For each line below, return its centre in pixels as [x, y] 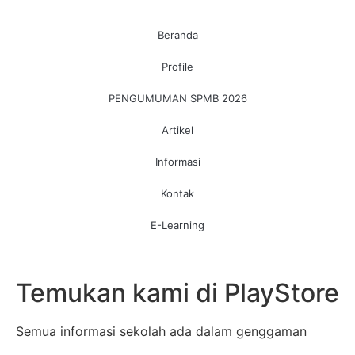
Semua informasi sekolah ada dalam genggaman [161, 331]
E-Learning [177, 225]
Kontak [177, 193]
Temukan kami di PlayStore [177, 292]
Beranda [177, 34]
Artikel [177, 130]
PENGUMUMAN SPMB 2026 [177, 98]
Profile [177, 66]
